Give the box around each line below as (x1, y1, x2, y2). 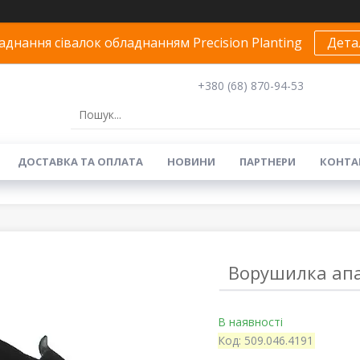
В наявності (217, 314, 283, 329)
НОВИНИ (166, 154, 215, 169)
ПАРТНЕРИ (239, 154, 296, 169)
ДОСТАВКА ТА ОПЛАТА (17, 154, 143, 169)
